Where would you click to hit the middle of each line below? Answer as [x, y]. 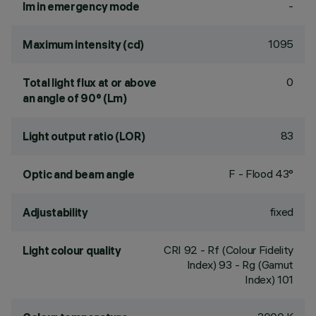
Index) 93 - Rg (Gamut [240, 265]
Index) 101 [269, 279]
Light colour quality [72, 250]
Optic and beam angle [79, 174]
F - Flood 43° [261, 174]
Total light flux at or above [90, 83]
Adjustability [55, 212]
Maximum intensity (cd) [83, 44]
